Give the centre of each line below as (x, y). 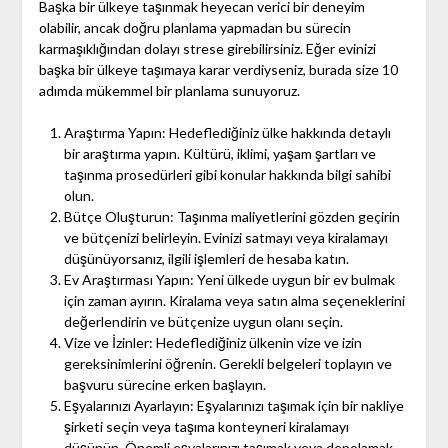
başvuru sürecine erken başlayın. (164, 385)
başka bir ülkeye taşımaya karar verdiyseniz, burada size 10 (218, 70)
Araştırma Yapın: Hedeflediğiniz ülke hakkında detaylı (227, 133)
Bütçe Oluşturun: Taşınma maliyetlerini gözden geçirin (231, 217)
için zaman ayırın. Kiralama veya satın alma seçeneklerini (234, 301)
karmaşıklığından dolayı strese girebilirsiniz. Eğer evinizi (207, 49)
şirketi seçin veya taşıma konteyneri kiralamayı (206, 427)
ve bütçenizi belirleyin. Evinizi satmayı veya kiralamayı (225, 238)
